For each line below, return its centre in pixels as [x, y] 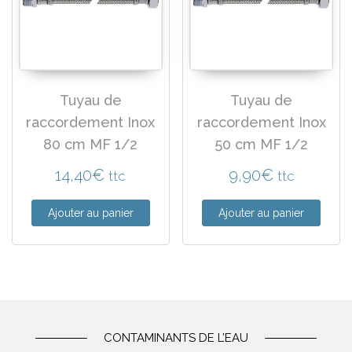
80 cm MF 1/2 [91, 145]
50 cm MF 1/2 [262, 145]
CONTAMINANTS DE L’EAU [176, 338]
